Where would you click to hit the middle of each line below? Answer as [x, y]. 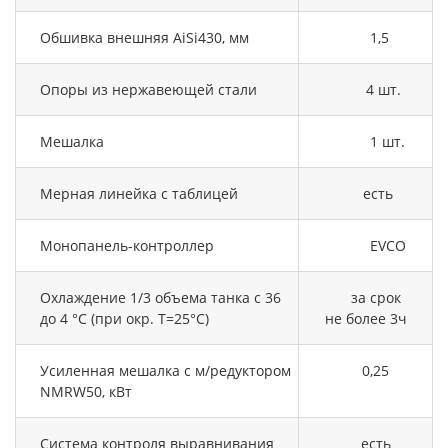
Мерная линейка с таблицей [139, 193]
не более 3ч [365, 318]
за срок [365, 297]
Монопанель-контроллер [127, 245]
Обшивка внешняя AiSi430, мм [144, 37]
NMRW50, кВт [86, 391]
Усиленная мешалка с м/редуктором [165, 370]
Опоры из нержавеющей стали [148, 89]
